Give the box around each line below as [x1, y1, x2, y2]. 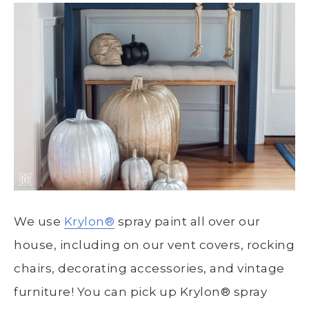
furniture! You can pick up [14, 284, 180, 299]
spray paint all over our [114, 214, 261, 228]
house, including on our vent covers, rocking [14, 237, 295, 252]
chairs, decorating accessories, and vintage [14, 261, 285, 275]
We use [14, 214, 64, 228]
